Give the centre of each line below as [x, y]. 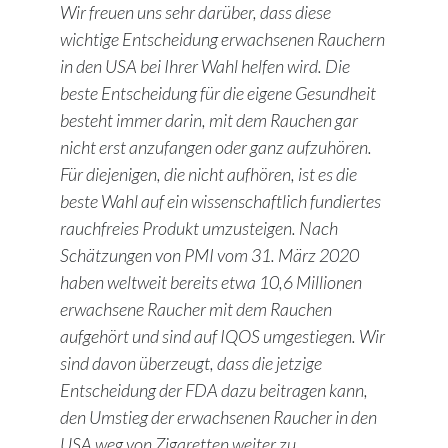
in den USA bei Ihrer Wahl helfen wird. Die [205, 66]
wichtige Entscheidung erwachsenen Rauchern [222, 39]
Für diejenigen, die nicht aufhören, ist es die [208, 174]
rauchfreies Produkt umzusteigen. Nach [199, 228]
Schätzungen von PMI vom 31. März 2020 [209, 255]
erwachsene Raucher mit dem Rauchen [196, 309]
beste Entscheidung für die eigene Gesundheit [218, 93]
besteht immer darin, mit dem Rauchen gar [209, 120]
